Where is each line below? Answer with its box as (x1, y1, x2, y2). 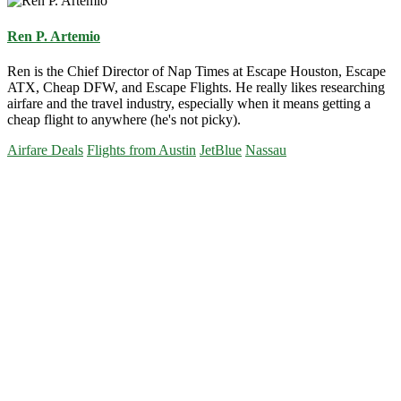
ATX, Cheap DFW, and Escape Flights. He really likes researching (7, 79, 385, 95)
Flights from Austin (87, 141, 196, 158)
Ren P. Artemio (7, 28, 100, 44)
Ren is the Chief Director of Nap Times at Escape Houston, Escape (7, 63, 386, 79)
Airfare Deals (7, 141, 83, 158)
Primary (6, 171, 85, 195)
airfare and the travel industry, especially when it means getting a (7, 95, 371, 111)
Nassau (245, 141, 286, 158)
